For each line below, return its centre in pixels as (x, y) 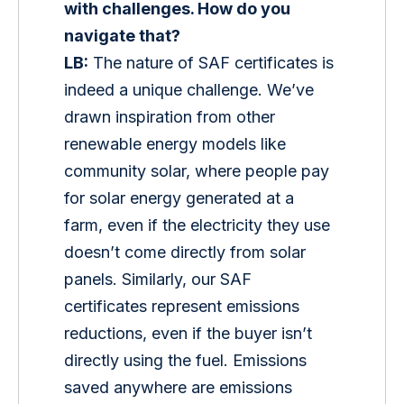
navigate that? (123, 36)
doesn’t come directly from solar (188, 252)
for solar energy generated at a (182, 198)
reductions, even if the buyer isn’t (191, 334)
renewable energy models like (178, 144)
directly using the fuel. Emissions (188, 361)
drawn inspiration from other (172, 117)
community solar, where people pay (199, 171)
